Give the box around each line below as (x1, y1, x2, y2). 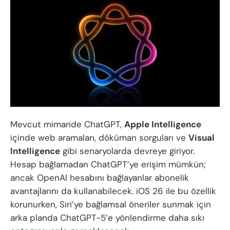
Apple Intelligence (124, 119, 201, 130)
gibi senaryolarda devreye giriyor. (60, 145, 195, 157)
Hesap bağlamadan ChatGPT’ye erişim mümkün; (10, 159, 206, 170)
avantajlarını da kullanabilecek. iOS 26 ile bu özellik (10, 185, 216, 197)
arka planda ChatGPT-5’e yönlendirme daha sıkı (10, 212, 204, 224)
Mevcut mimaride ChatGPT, (10, 119, 124, 130)
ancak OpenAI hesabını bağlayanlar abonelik (10, 172, 189, 184)
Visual (188, 132, 215, 144)
